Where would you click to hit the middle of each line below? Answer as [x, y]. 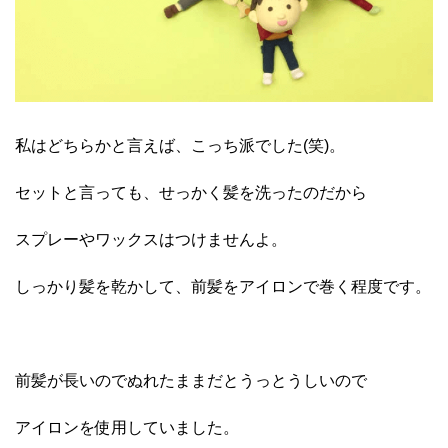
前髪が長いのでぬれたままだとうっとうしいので [191, 381]
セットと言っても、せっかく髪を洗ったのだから [191, 193]
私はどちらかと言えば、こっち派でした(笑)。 [180, 146]
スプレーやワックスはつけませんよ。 [151, 240]
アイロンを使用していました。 [127, 428]
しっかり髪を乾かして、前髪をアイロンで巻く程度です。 [223, 287]
